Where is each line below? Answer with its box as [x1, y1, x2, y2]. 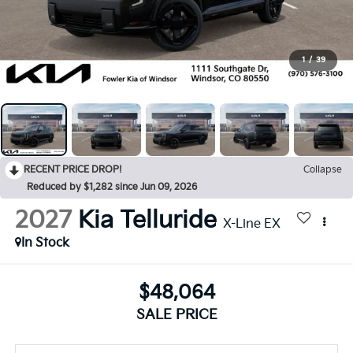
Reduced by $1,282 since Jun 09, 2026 [27, 181, 197, 194]
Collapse [303, 164, 342, 176]
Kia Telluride [77, 206, 217, 236]
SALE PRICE [136, 306, 217, 323]
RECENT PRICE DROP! [24, 164, 122, 176]
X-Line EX [222, 217, 281, 232]
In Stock [20, 236, 69, 251]
